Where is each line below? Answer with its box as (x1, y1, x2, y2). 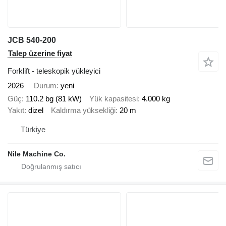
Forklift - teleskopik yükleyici (8, 66, 100, 75)
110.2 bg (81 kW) (26, 94, 82, 103)
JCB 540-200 (8, 35, 56, 44)
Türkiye (21, 125, 45, 134)
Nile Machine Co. (8, 149, 66, 158)
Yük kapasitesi (89, 94, 138, 103)
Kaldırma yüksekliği (51, 106, 116, 115)
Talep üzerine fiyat (8, 48, 72, 58)
